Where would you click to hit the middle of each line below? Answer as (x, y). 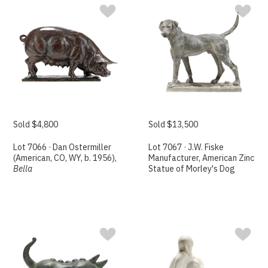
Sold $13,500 (173, 125)
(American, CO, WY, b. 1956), (65, 158)
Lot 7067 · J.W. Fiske (186, 147)
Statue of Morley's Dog (192, 169)
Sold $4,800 (36, 125)
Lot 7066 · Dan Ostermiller (63, 147)
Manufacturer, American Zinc (202, 158)
